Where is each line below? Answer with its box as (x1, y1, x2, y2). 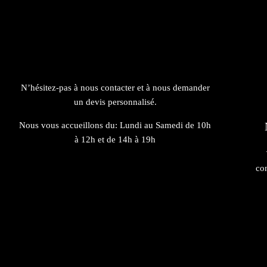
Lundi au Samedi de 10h (120, 120, 212, 130)
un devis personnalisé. (73, 97, 157, 107)
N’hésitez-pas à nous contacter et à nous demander (20, 82, 210, 92)
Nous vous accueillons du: (19, 120, 118, 130)
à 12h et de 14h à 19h (74, 134, 156, 144)
